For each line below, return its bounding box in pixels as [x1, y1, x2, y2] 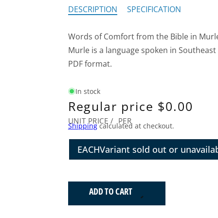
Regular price [68, 98, 154, 115]
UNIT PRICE [68, 116, 109, 127]
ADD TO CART [89, 185, 132, 197]
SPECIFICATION [127, 4, 181, 15]
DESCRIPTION [68, 4, 117, 15]
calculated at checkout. [97, 121, 174, 130]
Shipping [68, 121, 97, 130]
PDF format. [68, 58, 112, 70]
